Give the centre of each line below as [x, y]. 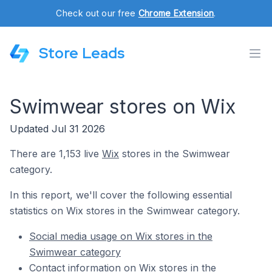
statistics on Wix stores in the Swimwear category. [125, 211]
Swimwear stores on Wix [123, 107]
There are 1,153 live [56, 154]
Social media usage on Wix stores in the [121, 236]
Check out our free [97, 13]
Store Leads [82, 53]
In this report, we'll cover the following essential [121, 195]
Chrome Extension [176, 13]
